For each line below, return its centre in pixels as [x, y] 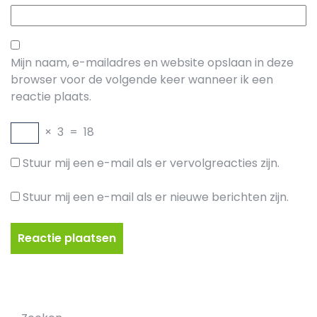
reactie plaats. [51, 97]
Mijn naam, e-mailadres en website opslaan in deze [152, 63]
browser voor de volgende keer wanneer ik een [142, 80]
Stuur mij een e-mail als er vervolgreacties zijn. [151, 163]
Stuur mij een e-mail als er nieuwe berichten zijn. [156, 197]
